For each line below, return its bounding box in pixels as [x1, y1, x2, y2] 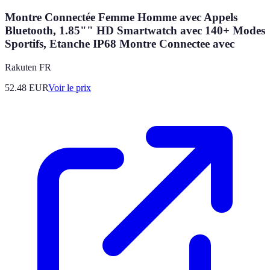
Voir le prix [48, 83, 91, 93]
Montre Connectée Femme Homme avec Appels [5, 11, 237, 24]
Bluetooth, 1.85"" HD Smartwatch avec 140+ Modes [5, 24, 265, 37]
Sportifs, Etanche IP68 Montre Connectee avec [5, 37, 234, 51]
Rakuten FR [5, 62, 51, 73]
